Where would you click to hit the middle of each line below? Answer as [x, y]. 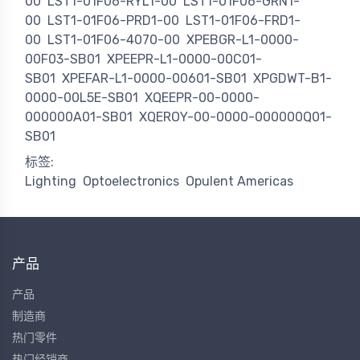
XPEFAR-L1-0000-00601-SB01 [154, 79]
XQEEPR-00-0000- [202, 98]
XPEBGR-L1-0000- [243, 40]
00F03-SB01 [63, 59]
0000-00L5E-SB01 [82, 98]
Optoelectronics [131, 182]
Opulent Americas [239, 182]
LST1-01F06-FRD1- [243, 21]
